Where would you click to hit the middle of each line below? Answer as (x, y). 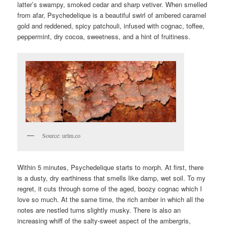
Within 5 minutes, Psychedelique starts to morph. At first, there (111, 167)
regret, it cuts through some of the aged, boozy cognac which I (110, 189)
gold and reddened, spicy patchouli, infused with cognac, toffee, (111, 26)
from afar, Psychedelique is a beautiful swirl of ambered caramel (112, 15)
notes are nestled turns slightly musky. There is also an (99, 210)
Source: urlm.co (62, 135)
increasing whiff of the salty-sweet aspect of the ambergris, (104, 221)
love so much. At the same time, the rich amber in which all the (111, 199)
